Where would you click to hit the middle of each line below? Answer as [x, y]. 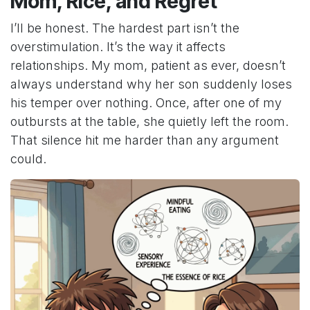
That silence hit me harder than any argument [145, 140]
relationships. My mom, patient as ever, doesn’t [148, 66]
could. [28, 159]
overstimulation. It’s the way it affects [118, 47]
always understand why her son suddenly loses [151, 84]
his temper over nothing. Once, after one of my [146, 103]
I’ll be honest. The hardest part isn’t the [125, 28]
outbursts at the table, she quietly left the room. [149, 122]
